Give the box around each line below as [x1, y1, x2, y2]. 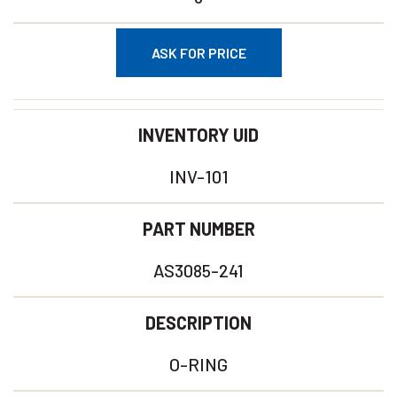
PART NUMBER [142, 218, 255, 239]
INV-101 [168, 166, 229, 187]
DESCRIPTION [145, 312, 252, 333]
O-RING [169, 354, 228, 375]
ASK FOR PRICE [151, 44, 246, 61]
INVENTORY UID [138, 124, 259, 145]
